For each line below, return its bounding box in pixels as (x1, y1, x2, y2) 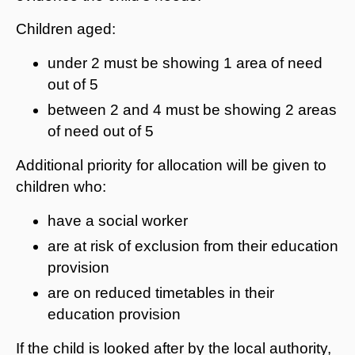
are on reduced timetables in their (48, 284, 274, 301)
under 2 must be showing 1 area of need (48, 54, 323, 71)
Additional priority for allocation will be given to (16, 156, 326, 174)
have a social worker (48, 212, 188, 229)
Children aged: (16, 20, 116, 37)
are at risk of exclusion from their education (48, 237, 338, 254)
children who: (16, 177, 106, 195)
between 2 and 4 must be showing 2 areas (48, 101, 337, 118)
